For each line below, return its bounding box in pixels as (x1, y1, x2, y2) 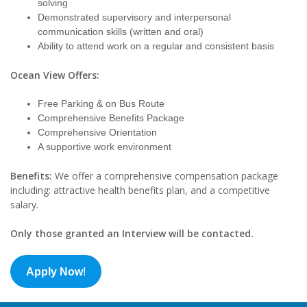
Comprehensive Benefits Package (38, 112, 184, 124)
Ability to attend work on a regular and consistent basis (38, 40, 274, 52)
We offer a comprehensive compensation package (55, 169, 278, 183)
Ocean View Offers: (10, 69, 99, 82)
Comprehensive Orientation (38, 127, 157, 138)
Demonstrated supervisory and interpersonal (38, 12, 231, 23)
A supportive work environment (38, 141, 171, 153)
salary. (10, 198, 38, 212)
